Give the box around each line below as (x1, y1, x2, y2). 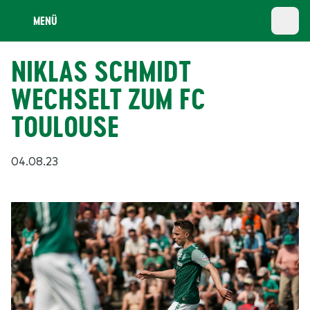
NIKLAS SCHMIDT (11, 53, 191, 91)
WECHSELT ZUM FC (11, 80, 206, 118)
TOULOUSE (11, 108, 119, 146)
